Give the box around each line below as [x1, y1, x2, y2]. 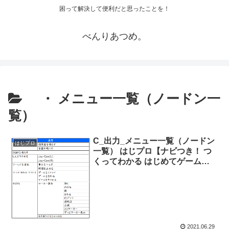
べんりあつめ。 [82, 31, 147, 42]
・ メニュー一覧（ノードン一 [28, 91, 220, 107]
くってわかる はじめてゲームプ [93, 156, 210, 166]
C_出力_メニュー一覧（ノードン [93, 136, 215, 145]
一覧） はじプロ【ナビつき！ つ [93, 146, 212, 155]
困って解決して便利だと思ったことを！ [59, 5, 170, 13]
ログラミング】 [93, 167, 151, 176]
